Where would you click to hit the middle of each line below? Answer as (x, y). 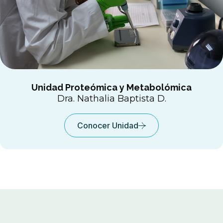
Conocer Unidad (108, 126)
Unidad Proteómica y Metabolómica (111, 88)
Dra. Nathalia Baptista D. (111, 99)
